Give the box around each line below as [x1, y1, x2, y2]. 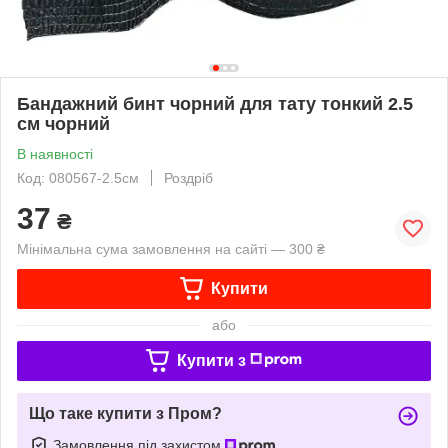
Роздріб [164, 169, 213, 186]
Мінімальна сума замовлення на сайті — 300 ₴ [17, 240, 325, 257]
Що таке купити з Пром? [29, 404, 222, 422]
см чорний [17, 113, 110, 134]
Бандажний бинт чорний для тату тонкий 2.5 [17, 93, 413, 114]
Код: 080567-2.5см [17, 169, 139, 186]
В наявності [17, 145, 93, 162]
